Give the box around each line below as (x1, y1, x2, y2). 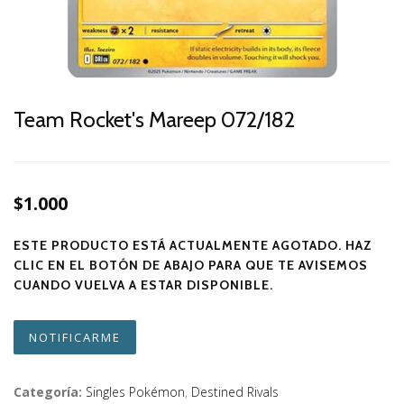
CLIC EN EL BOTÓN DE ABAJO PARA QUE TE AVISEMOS (14, 257, 368, 273)
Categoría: (14, 383, 82, 400)
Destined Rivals (191, 383, 279, 400)
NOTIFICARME (29, 329, 121, 345)
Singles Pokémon (86, 383, 185, 400)
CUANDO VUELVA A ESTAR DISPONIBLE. (14, 277, 273, 293)
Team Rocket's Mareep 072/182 (14, 106, 295, 133)
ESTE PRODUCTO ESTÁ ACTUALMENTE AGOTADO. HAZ (14, 237, 372, 253)
